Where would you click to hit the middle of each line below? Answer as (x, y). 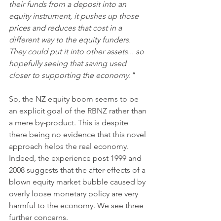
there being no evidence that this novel (78, 134)
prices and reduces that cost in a (66, 28)
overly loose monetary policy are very (74, 194)
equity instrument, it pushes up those (75, 16)
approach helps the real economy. (70, 146)
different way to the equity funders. (71, 40)
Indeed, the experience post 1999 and (76, 158)
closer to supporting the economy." (72, 75)
